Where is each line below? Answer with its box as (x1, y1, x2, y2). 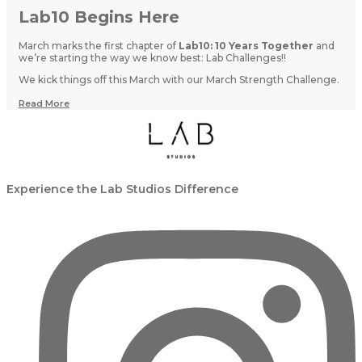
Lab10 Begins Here (19, 6, 179, 27)
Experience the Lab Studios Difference (6, 182, 238, 197)
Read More (19, 98, 69, 110)
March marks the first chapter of (19, 40, 179, 53)
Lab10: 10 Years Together (179, 40, 314, 53)
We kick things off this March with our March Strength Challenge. (19, 74, 339, 86)
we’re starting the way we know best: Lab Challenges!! (19, 52, 286, 65)
